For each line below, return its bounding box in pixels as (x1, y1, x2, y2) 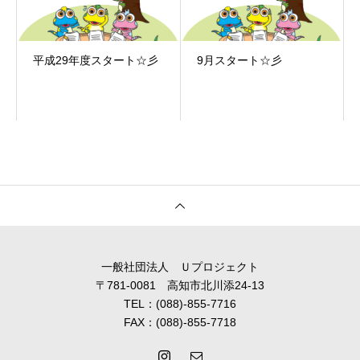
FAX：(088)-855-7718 (124, 316, 236, 329)
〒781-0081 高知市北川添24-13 (96, 279, 264, 292)
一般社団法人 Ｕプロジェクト (101, 260, 259, 273)
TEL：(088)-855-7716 (124, 297, 236, 310)
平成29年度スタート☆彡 (33, 54, 158, 67)
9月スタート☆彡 (196, 54, 282, 67)
